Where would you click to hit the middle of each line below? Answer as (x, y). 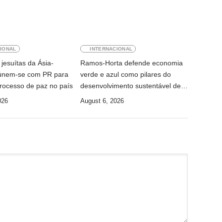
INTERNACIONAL (111, 49)
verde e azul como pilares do (126, 75)
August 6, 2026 (102, 101)
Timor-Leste (99, 97)
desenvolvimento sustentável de (131, 86)
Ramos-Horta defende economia (132, 63)
